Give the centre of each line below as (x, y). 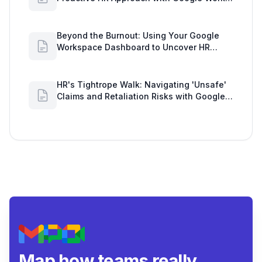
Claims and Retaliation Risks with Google (141, 96)
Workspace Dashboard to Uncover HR (133, 47)
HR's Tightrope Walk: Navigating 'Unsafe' (142, 85)
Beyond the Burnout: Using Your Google (138, 36)
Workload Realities (95, 59)
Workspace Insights (97, 108)
